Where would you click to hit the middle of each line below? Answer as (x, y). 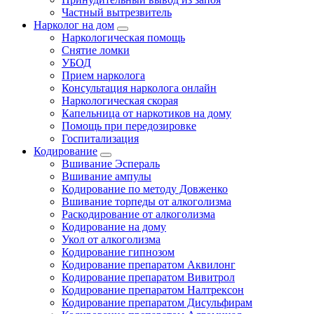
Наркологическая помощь (123, 37)
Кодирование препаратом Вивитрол (148, 277)
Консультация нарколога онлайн (139, 88)
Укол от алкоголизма (111, 239)
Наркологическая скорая (120, 101)
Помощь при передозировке (129, 126)
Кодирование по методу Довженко (145, 189)
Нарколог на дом (74, 25)
